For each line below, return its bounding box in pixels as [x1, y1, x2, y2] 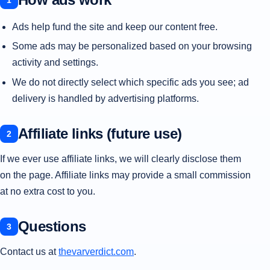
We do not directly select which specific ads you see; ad [12, 77, 249, 87]
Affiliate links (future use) [18, 125, 182, 142]
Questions [18, 218, 86, 235]
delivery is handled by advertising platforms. [12, 93, 199, 104]
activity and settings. [12, 57, 98, 68]
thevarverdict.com [58, 246, 134, 257]
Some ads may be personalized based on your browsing [12, 41, 252, 52]
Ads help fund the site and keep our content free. [12, 21, 218, 32]
